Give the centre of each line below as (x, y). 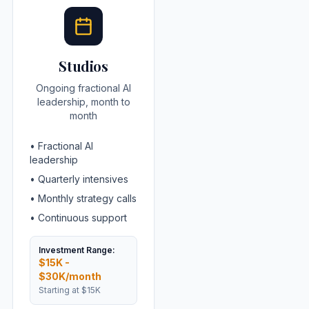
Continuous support (82, 218)
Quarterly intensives (83, 179)
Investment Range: (77, 250)
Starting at (60, 290)
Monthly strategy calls (87, 198)
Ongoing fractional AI (83, 88)
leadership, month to (83, 102)
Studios (83, 66)
